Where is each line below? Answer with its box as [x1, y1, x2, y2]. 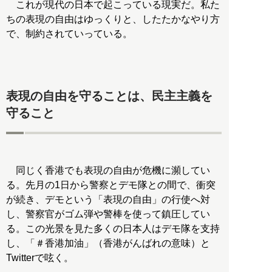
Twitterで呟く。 [6, 252, 73, 263]
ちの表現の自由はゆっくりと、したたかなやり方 [6, 14, 220, 25]
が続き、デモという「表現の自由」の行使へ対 [6, 194, 210, 205]
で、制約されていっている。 [6, 29, 132, 39]
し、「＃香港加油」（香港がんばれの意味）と [6, 237, 210, 248]
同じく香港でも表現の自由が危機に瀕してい [6, 165, 210, 175]
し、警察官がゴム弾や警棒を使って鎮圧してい [6, 208, 210, 219]
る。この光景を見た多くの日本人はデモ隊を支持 [6, 223, 220, 234]
